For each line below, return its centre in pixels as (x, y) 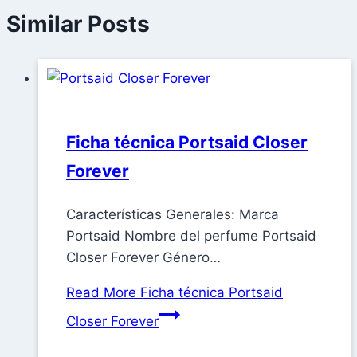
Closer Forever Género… (143, 258)
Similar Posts (78, 24)
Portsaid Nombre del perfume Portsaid (191, 236)
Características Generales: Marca (173, 215)
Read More (101, 293)
